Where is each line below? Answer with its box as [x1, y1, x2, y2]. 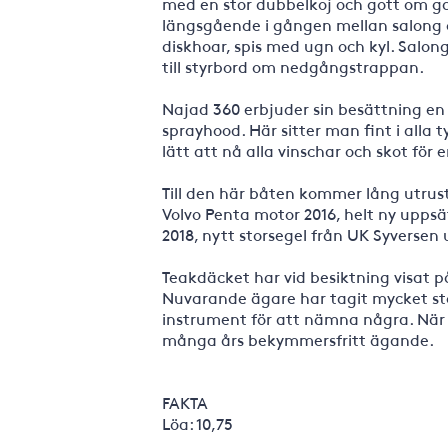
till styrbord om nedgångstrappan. [162, 55, 424, 77]
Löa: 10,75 [162, 412, 233, 434]
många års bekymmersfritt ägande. [162, 328, 434, 350]
